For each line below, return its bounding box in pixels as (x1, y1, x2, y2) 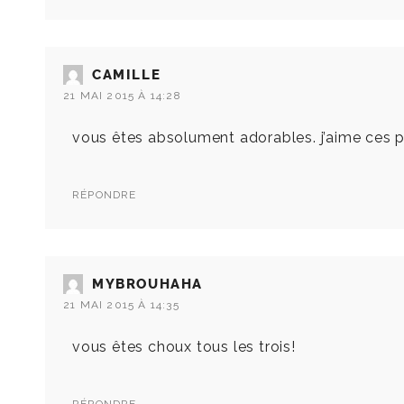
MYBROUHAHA (92, 276, 203, 293)
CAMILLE (92, 67, 161, 84)
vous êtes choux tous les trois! (72, 338, 296, 356)
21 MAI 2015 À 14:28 (63, 89, 181, 103)
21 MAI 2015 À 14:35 (63, 298, 179, 312)
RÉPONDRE (72, 188, 137, 202)
